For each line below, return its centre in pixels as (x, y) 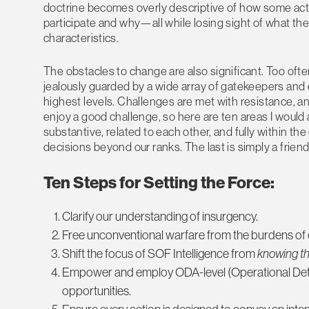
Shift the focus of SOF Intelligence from (160, 254)
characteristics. (81, 38)
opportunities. (97, 291)
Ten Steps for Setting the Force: (159, 182)
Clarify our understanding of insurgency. (160, 217)
